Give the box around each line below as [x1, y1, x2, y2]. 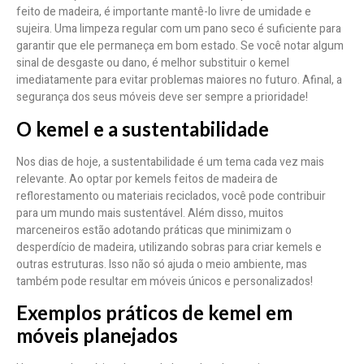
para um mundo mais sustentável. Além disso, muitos [16, 204, 284, 222]
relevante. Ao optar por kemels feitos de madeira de [16, 170, 278, 188]
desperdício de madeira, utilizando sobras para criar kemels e [16, 238, 322, 256]
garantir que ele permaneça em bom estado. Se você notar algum [16, 37, 344, 55]
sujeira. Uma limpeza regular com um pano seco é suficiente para [16, 20, 341, 38]
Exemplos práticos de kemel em [16, 300, 292, 324]
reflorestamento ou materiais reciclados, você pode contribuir [16, 187, 326, 205]
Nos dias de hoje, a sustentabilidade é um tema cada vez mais [16, 153, 324, 171]
